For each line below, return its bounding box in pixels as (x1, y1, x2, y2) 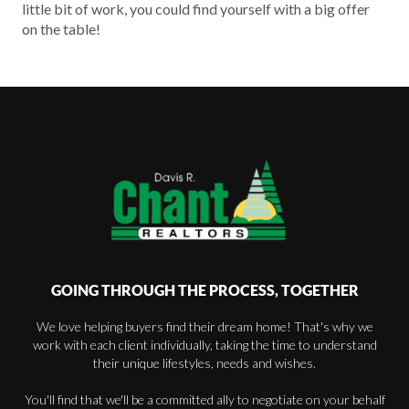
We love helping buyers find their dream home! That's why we (36, 319, 373, 335)
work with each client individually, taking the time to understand (32, 337, 377, 353)
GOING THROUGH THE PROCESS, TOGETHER (50, 282, 359, 299)
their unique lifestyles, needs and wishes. (93, 355, 316, 372)
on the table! (22, 20, 100, 38)
